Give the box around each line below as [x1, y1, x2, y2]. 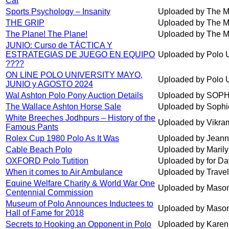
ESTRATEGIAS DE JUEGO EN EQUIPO [6, 50, 155, 59]
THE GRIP [6, 18, 44, 28]
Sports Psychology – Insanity [6, 7, 110, 16]
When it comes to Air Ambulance [6, 168, 123, 177]
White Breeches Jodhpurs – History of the [6, 113, 155, 123]
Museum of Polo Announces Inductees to [6, 199, 153, 209]
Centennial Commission [6, 188, 93, 197]
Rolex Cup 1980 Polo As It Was [6, 134, 119, 143]
